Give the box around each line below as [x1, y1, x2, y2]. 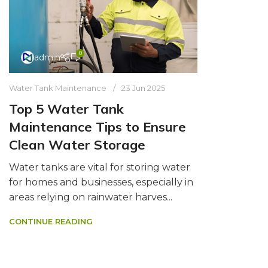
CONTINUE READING [9, 217, 93, 227]
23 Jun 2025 [121, 83, 165, 93]
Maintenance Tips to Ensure [9, 118, 186, 136]
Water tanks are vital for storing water [9, 162, 190, 173]
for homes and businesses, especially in [9, 176, 193, 188]
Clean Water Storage [9, 136, 145, 154]
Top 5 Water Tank [9, 100, 124, 118]
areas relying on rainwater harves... [9, 191, 172, 203]
